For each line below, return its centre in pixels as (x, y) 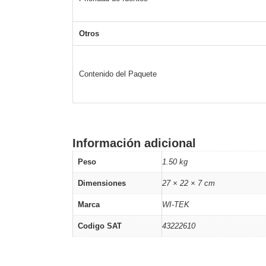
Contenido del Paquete (118, 74)
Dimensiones (102, 183)
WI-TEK (176, 205)
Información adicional (134, 143)
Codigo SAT (100, 226)
